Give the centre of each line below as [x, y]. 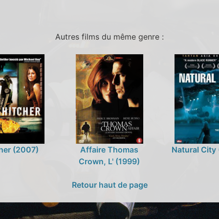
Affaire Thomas [109, 149]
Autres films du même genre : [109, 36]
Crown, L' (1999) [109, 161]
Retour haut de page [109, 185]
